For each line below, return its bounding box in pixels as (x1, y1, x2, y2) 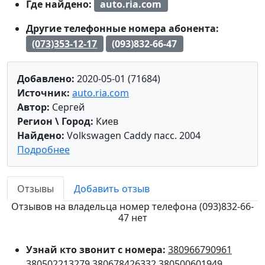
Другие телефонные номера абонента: (26, 22, 219, 35)
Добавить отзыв (74, 182, 150, 195)
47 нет (118, 211, 147, 224)
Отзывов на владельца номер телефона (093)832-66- (11, 199, 254, 213)
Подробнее (17, 143, 70, 156)
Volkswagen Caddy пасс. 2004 (64, 128, 201, 142)
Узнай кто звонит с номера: (26, 243, 168, 256)
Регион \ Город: (17, 114, 93, 128)
